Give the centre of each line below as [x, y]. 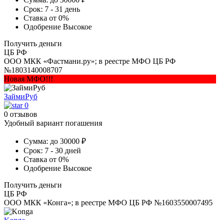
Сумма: [36, 141]
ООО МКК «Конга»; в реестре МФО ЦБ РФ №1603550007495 [108, 202]
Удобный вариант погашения [53, 123]
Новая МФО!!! [28, 79]
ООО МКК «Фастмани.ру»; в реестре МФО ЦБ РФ [90, 61]
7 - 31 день [62, 9]
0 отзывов [21, 114]
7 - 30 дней [63, 150]
